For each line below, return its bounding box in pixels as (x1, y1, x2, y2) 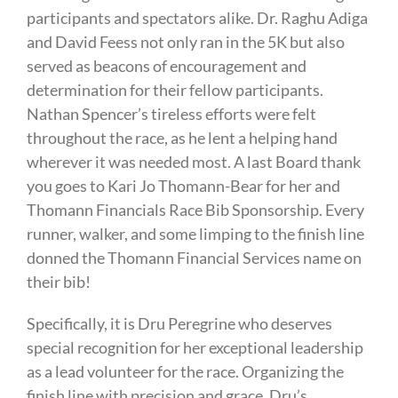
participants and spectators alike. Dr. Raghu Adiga (26, 8, 368, 28)
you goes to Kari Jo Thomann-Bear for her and (26, 176, 340, 196)
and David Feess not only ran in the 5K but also (26, 32, 345, 52)
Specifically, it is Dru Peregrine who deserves (26, 314, 332, 334)
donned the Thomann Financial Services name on (26, 248, 362, 268)
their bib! (26, 272, 91, 292)
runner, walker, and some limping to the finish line (26, 224, 364, 244)
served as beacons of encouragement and (26, 56, 306, 76)
